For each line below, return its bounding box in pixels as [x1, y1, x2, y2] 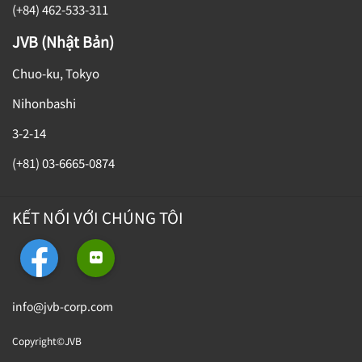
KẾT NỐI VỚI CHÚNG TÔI [12, 205, 183, 228]
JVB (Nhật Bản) [12, 30, 114, 52]
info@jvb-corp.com [12, 298, 113, 314]
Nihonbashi [12, 94, 76, 112]
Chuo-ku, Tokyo [12, 64, 99, 82]
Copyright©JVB [12, 333, 82, 347]
